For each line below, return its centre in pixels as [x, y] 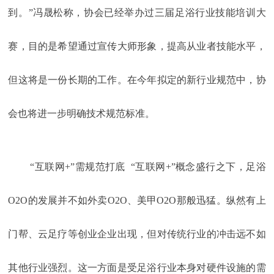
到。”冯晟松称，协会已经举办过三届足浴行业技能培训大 [137, 13]
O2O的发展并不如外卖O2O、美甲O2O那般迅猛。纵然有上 [137, 201]
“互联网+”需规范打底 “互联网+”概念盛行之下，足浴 [148, 167]
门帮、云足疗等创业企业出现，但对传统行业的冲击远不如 [137, 234]
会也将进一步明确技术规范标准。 [82, 114]
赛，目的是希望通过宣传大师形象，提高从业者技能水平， [137, 46]
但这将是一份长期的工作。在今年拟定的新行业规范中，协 [137, 80]
